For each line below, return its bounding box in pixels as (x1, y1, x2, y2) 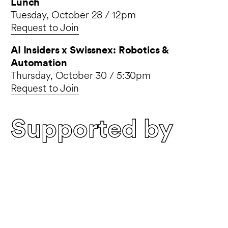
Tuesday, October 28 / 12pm (11, 10, 136, 21)
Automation (11, 59, 67, 69)
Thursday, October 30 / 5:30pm (11, 71, 151, 82)
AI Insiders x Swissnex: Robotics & (11, 46, 169, 56)
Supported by (11, 118, 173, 145)
